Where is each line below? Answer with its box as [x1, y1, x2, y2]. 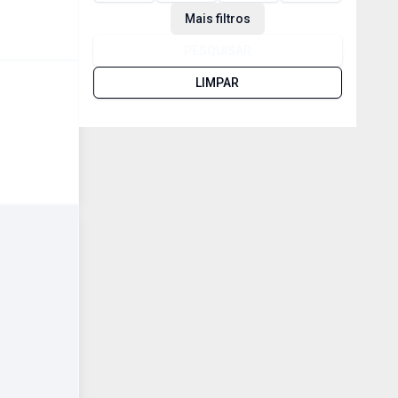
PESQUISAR [183, 44, 251, 58]
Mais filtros [184, 12, 251, 26]
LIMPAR [195, 76, 240, 90]
